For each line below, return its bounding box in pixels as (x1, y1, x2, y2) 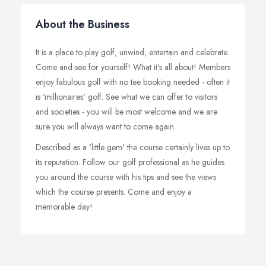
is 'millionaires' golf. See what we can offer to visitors (36, 91, 217, 103)
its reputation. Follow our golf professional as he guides (36, 156, 224, 168)
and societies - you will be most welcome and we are (36, 106, 217, 118)
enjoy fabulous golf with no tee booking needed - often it (36, 76, 230, 88)
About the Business (36, 17, 129, 32)
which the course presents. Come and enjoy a (36, 186, 192, 198)
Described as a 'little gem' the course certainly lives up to (36, 141, 230, 153)
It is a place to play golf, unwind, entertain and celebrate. (36, 46, 229, 58)
